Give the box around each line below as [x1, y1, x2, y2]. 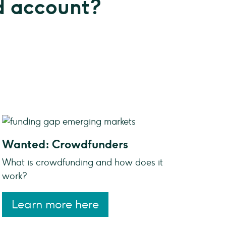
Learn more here [12, 197, 99, 211]
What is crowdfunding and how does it [2, 157, 163, 168]
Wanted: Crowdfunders [2, 138, 128, 152]
